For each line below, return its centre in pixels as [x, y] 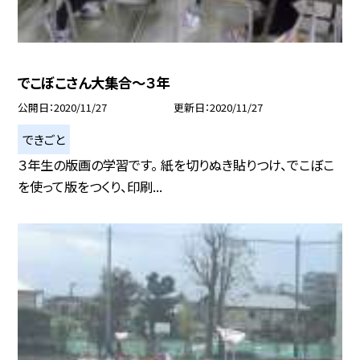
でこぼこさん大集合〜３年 [94, 82]
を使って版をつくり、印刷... [90, 187]
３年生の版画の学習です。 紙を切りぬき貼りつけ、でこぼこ [176, 165]
